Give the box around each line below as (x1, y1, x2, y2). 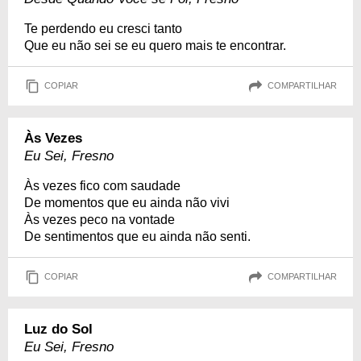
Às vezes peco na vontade (24, 212, 175, 226)
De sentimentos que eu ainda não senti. (24, 229, 251, 243)
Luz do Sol (24, 321, 93, 337)
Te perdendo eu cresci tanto (24, 21, 182, 35)
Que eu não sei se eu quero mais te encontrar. (24, 38, 286, 52)
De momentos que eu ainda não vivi (24, 195, 230, 210)
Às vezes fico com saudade (24, 178, 180, 193)
